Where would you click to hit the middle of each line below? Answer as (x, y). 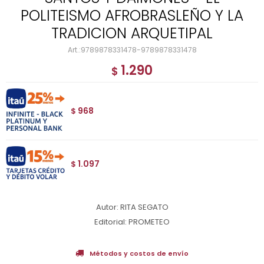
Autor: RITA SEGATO (132, 207)
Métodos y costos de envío (139, 253)
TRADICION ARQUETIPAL (132, 33)
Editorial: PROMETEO (132, 222)
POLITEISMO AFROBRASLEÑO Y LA (132, 16)
